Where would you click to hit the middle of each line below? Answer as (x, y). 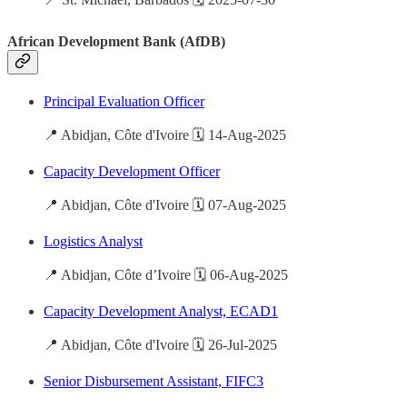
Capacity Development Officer (132, 171)
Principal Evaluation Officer (124, 101)
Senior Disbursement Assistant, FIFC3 (154, 381)
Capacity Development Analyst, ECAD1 (161, 311)
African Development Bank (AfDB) (116, 41)
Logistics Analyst (93, 241)
